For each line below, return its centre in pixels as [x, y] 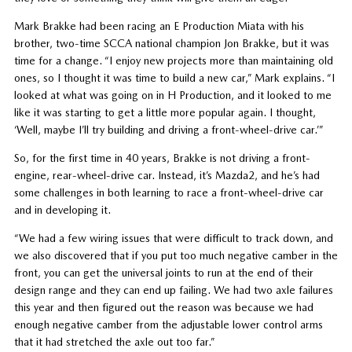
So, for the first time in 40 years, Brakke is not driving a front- [162, 158]
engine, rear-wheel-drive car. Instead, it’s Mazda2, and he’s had [167, 175]
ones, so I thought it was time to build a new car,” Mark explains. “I [174, 77]
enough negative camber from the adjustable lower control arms [168, 324]
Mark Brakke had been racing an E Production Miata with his [159, 26]
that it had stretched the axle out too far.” [114, 341]
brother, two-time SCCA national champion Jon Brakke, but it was [171, 43]
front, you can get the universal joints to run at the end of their [163, 272]
